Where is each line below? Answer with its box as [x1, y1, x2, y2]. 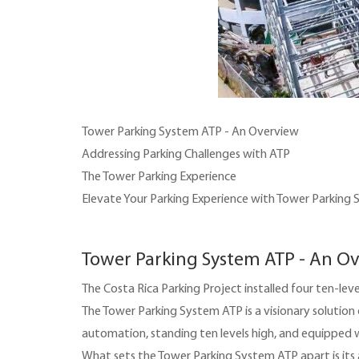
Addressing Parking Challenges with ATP [82, 146, 290, 162]
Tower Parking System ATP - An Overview [82, 123, 299, 139]
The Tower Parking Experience [82, 168, 236, 184]
